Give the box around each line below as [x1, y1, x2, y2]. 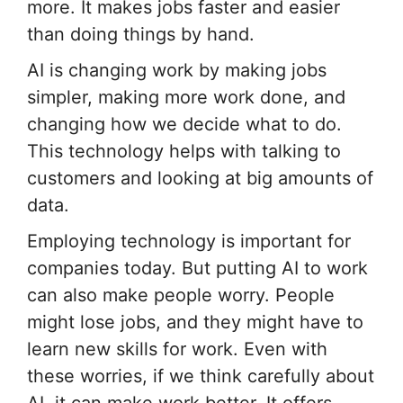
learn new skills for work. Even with [27, 337, 327, 360]
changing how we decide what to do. [27, 112, 342, 135]
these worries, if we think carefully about [27, 364, 374, 387]
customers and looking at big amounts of [27, 166, 373, 189]
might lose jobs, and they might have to [27, 310, 363, 333]
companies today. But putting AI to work [27, 256, 368, 279]
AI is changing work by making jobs [27, 58, 327, 81]
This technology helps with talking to [27, 139, 341, 162]
